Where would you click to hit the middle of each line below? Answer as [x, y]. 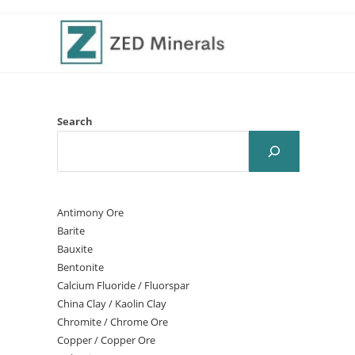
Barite [71, 231]
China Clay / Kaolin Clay [112, 303]
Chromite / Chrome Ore [113, 322]
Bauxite [75, 249]
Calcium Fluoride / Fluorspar [123, 285]
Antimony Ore [90, 212]
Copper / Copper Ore [106, 340]
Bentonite [80, 267]
